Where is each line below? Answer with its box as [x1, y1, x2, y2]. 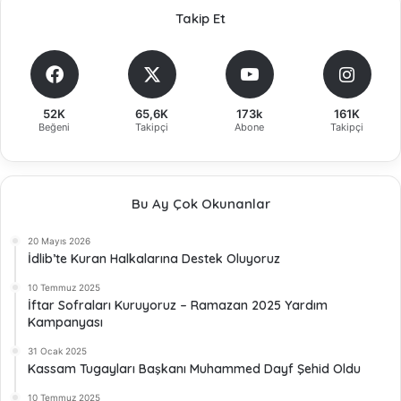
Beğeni [38, 120, 70, 133]
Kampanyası [28, 313, 103, 330]
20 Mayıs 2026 [28, 235, 90, 246]
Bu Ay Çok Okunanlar [131, 194, 270, 212]
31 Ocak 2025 [28, 345, 87, 356]
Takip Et [175, 9, 226, 27]
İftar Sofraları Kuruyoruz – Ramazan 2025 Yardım [28, 296, 328, 313]
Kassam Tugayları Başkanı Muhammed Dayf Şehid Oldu [28, 360, 361, 377]
